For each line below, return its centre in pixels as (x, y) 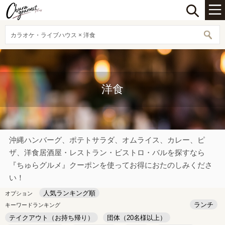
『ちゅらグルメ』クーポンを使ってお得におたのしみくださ (111, 165)
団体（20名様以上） (137, 218)
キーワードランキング (33, 205)
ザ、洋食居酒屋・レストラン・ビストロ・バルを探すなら (107, 152)
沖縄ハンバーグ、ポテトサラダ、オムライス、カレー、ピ (107, 140)
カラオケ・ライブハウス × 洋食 (53, 35)
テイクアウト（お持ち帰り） (51, 218)
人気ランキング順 (69, 193)
